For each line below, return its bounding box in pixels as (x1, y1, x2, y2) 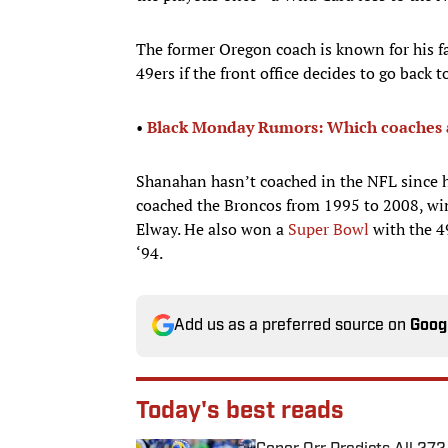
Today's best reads (136, 399, 344, 424)
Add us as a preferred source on (174, 317, 410, 334)
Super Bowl (288, 217, 369, 240)
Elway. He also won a (136, 217, 288, 240)
